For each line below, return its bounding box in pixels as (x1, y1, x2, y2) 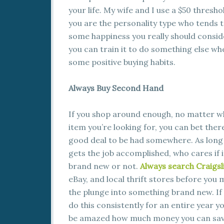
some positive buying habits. (68, 57, 175, 67)
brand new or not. (68, 161, 138, 171)
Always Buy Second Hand (68, 83, 163, 93)
